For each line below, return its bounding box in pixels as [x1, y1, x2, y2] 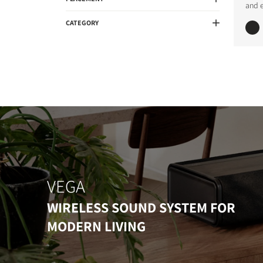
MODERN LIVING [47, 217, 146, 235]
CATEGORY [66, 18, 99, 27]
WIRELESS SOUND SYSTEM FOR [47, 198, 235, 217]
